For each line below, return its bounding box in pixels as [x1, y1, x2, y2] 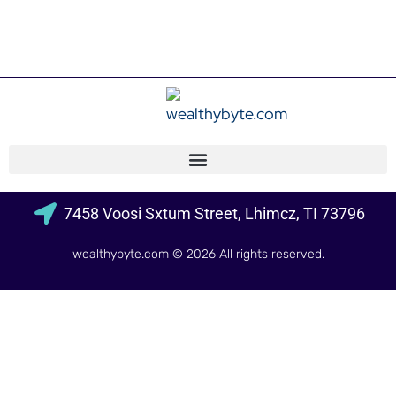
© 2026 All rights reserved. [168, 246, 324, 262]
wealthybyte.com [72, 246, 169, 262]
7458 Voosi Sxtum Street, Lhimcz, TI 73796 [63, 203, 365, 223]
